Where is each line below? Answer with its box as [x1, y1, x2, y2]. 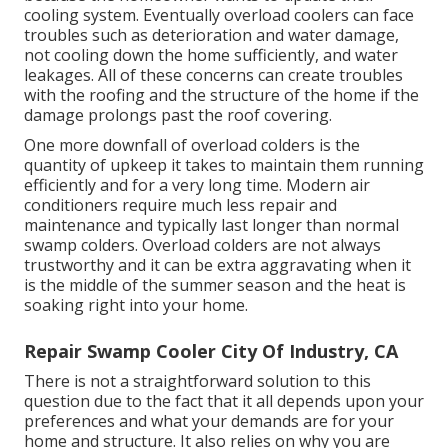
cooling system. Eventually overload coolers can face [24, 4, 414, 27]
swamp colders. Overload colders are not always [24, 234, 381, 257]
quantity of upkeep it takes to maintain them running [24, 154, 424, 177]
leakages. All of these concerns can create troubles [24, 64, 403, 87]
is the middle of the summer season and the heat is [24, 274, 406, 297]
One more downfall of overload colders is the [24, 134, 360, 157]
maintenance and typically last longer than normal [24, 214, 399, 237]
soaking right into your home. [24, 294, 248, 317]
